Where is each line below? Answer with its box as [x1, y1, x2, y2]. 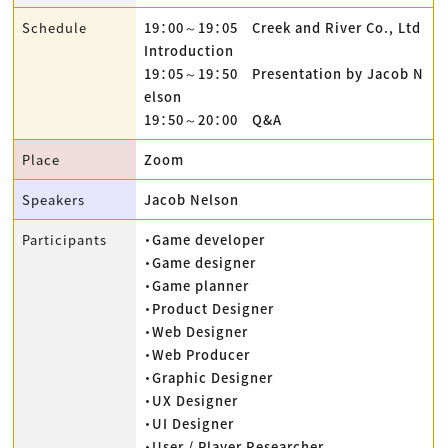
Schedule [22, 18, 88, 38]
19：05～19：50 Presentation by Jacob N [144, 64, 425, 84]
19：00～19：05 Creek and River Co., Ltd [144, 18, 422, 38]
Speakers [22, 190, 86, 210]
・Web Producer [144, 345, 251, 365]
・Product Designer [144, 299, 275, 319]
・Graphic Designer [144, 368, 274, 388]
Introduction [144, 41, 235, 61]
